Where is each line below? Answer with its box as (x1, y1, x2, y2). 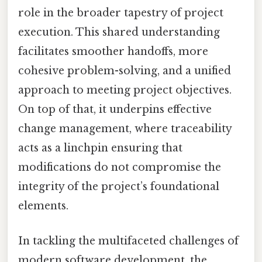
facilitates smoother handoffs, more (18, 45, 208, 58)
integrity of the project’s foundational (18, 180, 219, 194)
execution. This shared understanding (18, 26, 220, 39)
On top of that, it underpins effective (18, 103, 212, 116)
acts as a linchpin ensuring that (18, 142, 182, 155)
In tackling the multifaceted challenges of (18, 234, 239, 247)
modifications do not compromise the (18, 161, 221, 174)
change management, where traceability (18, 122, 232, 136)
